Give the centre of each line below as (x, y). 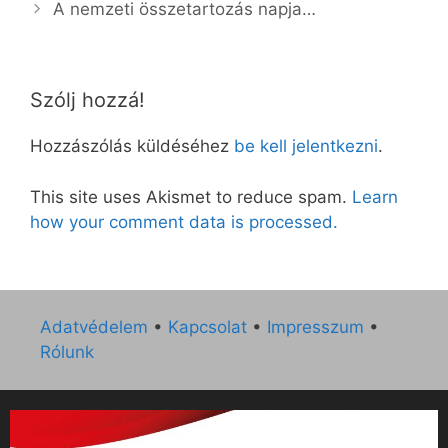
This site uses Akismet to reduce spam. (191, 196)
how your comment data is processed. (184, 221)
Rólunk (67, 352)
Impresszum (315, 327)
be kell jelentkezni (306, 146)
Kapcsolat (207, 327)
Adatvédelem (94, 327)
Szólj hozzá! (87, 100)
